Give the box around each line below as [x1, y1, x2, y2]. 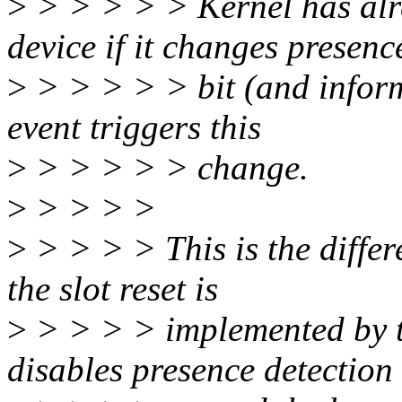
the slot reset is [7, 269, 218, 309]
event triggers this [7, 108, 261, 147]
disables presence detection [7, 350, 393, 389]
